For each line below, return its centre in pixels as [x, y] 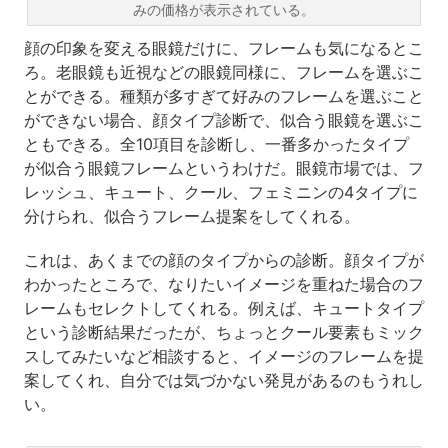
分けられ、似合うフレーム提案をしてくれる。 [191, 216]
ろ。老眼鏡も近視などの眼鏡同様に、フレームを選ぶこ [223, 72]
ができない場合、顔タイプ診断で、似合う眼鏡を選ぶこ [223, 120]
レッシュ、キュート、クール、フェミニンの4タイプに [220, 192]
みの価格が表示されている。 [223, 10]
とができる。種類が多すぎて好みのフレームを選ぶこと [223, 96]
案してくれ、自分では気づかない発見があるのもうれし [223, 380]
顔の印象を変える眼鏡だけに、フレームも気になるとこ [223, 48]
